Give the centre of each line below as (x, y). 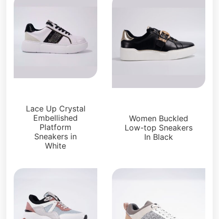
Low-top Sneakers (158, 127)
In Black (158, 137)
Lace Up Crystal (55, 108)
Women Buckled (158, 118)
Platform (56, 127)
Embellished (56, 118)
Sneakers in (56, 136)
